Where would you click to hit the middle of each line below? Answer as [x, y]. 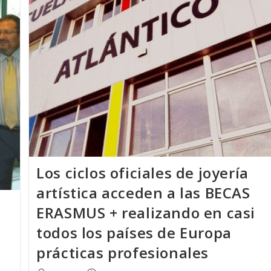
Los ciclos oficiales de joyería [142, 172]
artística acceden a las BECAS [143, 192]
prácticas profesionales [123, 252]
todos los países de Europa [134, 232]
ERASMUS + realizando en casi [146, 212]
